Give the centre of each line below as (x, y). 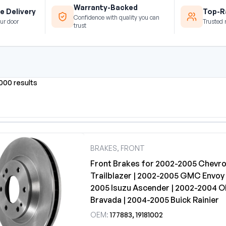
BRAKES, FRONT (118, 148)
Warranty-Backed (106, 7)
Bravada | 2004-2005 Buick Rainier (155, 200)
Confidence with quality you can (117, 17)
